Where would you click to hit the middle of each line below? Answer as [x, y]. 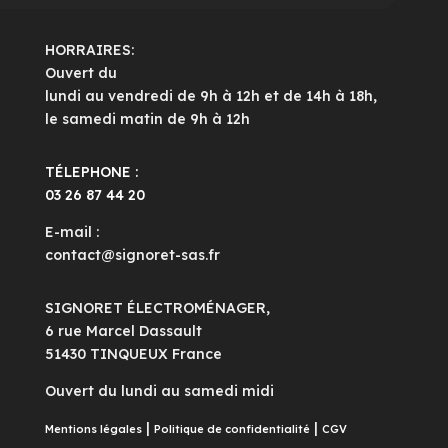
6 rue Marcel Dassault [123, 331]
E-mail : [71, 232]
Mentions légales [93, 429]
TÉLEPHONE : [91, 172]
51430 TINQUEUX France [133, 354]
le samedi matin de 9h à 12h [147, 119]
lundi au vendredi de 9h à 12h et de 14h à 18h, [210, 96]
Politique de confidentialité [231, 429]
